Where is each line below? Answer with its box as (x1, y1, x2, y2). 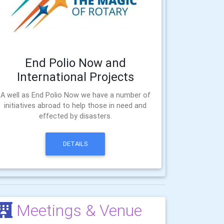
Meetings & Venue (12, 200, 142, 220)
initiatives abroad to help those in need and (4, 100, 147, 110)
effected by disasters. (38, 111, 112, 120)
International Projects (16, 69, 134, 84)
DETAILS (62, 139, 88, 148)
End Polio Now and (24, 55, 126, 70)
